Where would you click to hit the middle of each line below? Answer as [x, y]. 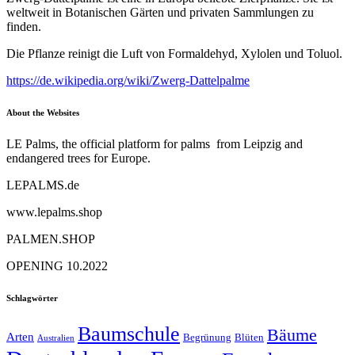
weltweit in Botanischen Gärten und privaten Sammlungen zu [160, 13]
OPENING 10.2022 [57, 265]
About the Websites [43, 113]
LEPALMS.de [43, 185]
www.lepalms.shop [54, 212]
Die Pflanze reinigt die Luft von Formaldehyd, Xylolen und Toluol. [174, 54]
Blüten [249, 337]
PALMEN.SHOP [51, 239]
